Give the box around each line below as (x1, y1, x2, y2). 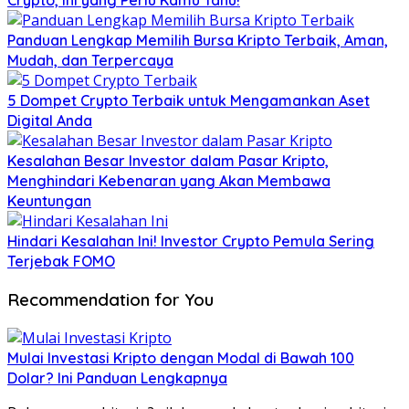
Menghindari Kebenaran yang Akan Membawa (7, 172, 330, 191)
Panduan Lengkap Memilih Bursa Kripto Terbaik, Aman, (7, 31, 388, 50)
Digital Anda (7, 111, 92, 131)
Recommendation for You (7, 288, 214, 311)
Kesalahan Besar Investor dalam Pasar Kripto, (7, 152, 329, 171)
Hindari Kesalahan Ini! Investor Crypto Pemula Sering (7, 232, 374, 251)
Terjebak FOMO (7, 252, 115, 271)
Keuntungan (7, 192, 91, 211)
